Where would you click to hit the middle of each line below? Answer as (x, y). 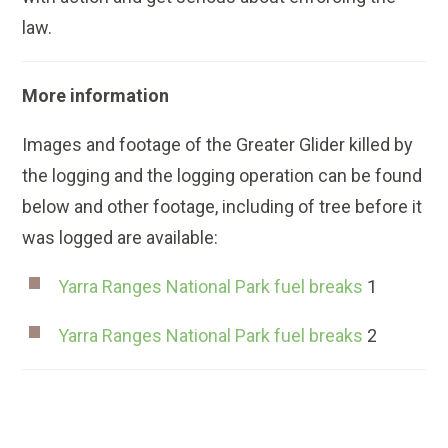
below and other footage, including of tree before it (222, 207)
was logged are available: (120, 238)
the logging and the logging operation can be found (222, 176)
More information (96, 96)
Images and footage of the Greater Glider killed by (218, 145)
